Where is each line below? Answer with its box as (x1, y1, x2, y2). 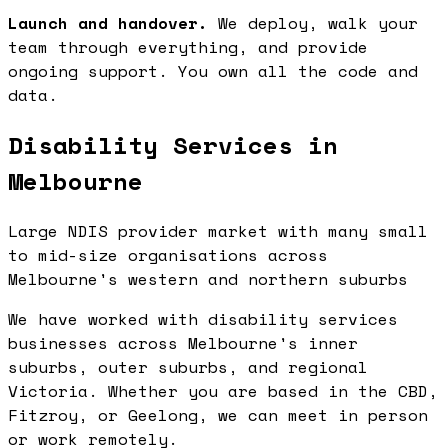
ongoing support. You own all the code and (8, 58, 418, 83)
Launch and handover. (8, 10, 208, 35)
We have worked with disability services (8, 306, 398, 331)
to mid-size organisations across (8, 242, 328, 267)
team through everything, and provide (8, 34, 368, 59)
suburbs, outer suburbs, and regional (8, 354, 368, 379)
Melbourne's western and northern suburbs (8, 266, 408, 291)
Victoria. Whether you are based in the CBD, (8, 378, 438, 403)
